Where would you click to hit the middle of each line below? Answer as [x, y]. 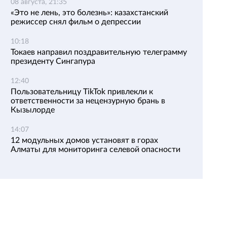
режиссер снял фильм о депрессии [76, 22]
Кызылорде [33, 110]
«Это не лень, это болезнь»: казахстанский [89, 13]
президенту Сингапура [53, 61]
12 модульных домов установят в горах [84, 140]
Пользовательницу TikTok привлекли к [82, 92]
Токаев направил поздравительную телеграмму [99, 52]
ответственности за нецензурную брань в [88, 101]
